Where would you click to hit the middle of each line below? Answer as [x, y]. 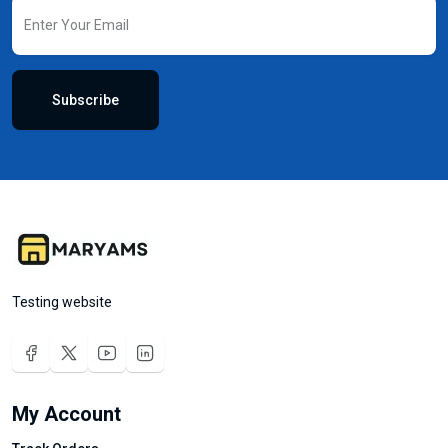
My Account [66, 413]
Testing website [62, 301]
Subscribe [85, 99]
